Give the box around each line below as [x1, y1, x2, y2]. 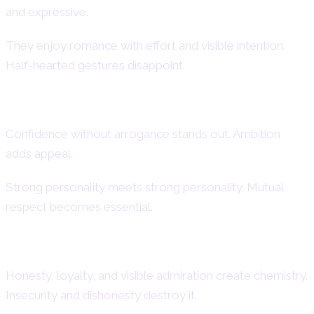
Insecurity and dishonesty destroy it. [6, 288, 197, 303]
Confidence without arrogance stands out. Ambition [6, 127, 280, 142]
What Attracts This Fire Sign [6, 95, 218, 116]
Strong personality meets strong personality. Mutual [6, 180, 283, 195]
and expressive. [6, 5, 88, 20]
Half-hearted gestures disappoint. [6, 58, 185, 73]
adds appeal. [6, 146, 73, 161]
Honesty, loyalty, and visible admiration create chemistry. [6, 268, 308, 283]
